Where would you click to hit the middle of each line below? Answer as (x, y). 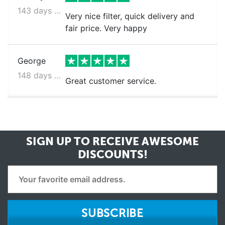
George (32, 61)
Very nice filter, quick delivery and (130, 16)
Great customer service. (110, 81)
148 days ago (58, 75)
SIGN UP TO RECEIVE (83, 141)
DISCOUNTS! (113, 154)
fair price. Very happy (106, 28)
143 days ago (58, 11)
